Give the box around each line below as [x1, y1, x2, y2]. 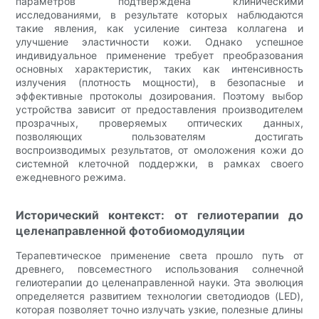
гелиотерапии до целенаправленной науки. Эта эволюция [16, 276, 303, 288]
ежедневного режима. [16, 170, 127, 183]
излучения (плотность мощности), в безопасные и [16, 75, 303, 88]
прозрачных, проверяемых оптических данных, [16, 116, 303, 129]
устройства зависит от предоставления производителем [16, 103, 303, 115]
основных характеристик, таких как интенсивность [16, 62, 303, 75]
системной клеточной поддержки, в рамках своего [16, 157, 303, 169]
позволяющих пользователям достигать [16, 130, 303, 142]
